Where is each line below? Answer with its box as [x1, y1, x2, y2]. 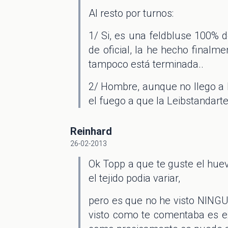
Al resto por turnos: [89, 7, 174, 19]
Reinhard [70, 125, 112, 137]
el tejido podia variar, [89, 172, 180, 184]
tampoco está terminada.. [89, 58, 204, 70]
